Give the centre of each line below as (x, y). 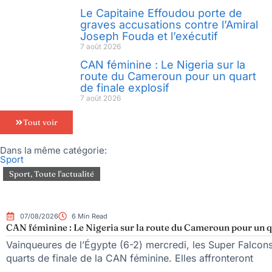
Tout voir (40, 122)
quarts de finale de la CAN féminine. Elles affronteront (130, 258)
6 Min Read (90, 216)
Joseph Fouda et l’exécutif (149, 36)
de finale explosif (125, 87)
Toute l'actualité (64, 173)
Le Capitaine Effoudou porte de (161, 13)
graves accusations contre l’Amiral (169, 24)
